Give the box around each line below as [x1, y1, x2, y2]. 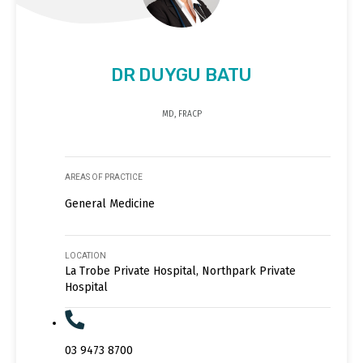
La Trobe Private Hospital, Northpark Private [65, 264, 296, 279]
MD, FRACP [161, 109, 202, 120]
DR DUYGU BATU [110, 64, 253, 87]
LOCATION [65, 251, 106, 261]
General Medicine [65, 197, 155, 211]
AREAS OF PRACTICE [65, 173, 143, 182]
